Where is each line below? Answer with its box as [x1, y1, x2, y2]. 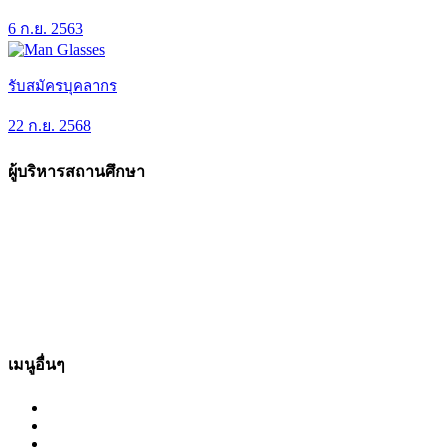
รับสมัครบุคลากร [8, 77, 117, 94]
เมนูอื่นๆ [8, 356, 65, 374]
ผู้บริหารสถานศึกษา [8, 162, 145, 180]
